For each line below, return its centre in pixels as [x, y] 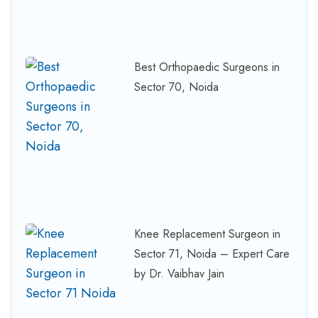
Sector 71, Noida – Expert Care [212, 254]
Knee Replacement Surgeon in [208, 234]
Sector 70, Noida [177, 87]
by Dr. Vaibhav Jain [180, 274]
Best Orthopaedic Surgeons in [207, 67]
